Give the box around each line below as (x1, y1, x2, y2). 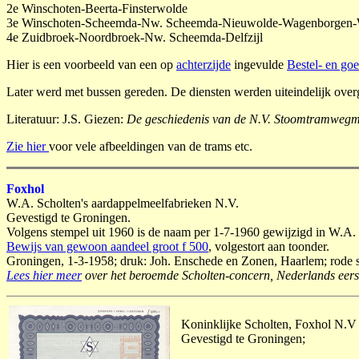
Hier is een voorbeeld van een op (6, 58, 176, 71)
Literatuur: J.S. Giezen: (6, 112, 127, 126)
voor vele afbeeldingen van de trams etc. (49, 139, 252, 153)
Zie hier (6, 139, 49, 153)
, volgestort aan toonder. (208, 240, 329, 253)
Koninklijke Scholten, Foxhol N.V (181, 317, 357, 331)
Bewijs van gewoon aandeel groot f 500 (6, 240, 208, 253)
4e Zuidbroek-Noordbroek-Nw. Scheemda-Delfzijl (6, 30, 263, 44)
